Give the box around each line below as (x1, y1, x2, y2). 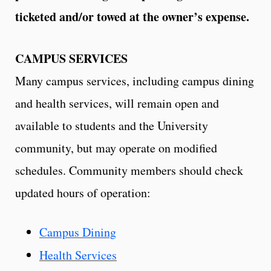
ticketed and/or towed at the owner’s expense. (15, 7, 249, 25)
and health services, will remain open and (15, 94, 219, 111)
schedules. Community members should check (15, 162, 243, 178)
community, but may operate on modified (15, 139, 217, 156)
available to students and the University (15, 117, 208, 134)
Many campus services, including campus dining (15, 72, 254, 89)
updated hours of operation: (15, 184, 151, 201)
